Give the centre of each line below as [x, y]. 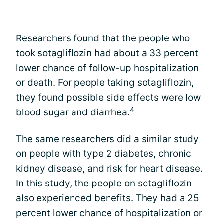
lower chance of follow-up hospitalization [107, 68]
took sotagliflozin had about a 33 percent [107, 53]
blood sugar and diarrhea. [73, 112]
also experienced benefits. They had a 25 [108, 198]
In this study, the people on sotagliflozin [104, 183]
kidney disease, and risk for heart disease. [109, 168]
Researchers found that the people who [103, 38]
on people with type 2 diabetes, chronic [104, 154]
